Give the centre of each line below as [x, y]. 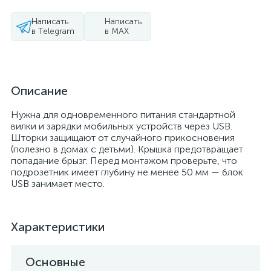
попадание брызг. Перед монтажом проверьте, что [124, 161]
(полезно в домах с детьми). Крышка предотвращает [127, 149]
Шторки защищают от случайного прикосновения [123, 138]
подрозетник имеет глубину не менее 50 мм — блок [127, 172]
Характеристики [58, 227]
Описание [39, 91]
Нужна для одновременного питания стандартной [123, 115]
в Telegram [53, 31]
